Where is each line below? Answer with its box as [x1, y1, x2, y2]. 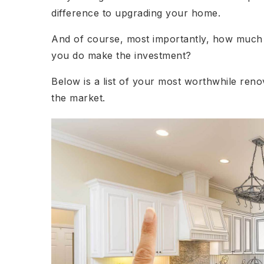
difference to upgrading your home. [51, 7, 220, 19]
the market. [51, 92, 105, 104]
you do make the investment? [51, 49, 192, 61]
